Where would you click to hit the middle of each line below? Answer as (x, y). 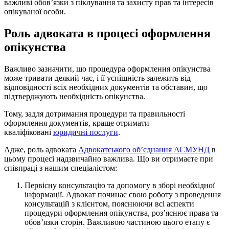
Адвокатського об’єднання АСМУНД (144, 149)
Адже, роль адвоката (41, 149)
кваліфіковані (29, 132)
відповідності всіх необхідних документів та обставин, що (106, 87)
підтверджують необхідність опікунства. (75, 96)
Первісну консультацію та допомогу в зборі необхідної (120, 185)
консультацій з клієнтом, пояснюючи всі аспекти (109, 203)
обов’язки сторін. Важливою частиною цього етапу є (117, 222)
